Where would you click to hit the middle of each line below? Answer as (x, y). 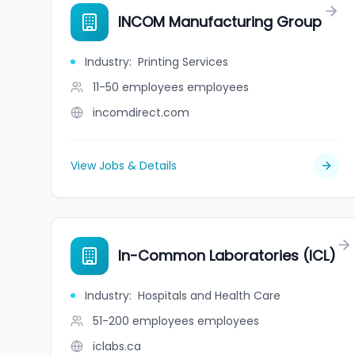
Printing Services (183, 62)
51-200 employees (143, 321)
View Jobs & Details (124, 166)
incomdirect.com (141, 113)
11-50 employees (138, 87)
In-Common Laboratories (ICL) (227, 256)
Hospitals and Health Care (209, 296)
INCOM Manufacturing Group (220, 22)
